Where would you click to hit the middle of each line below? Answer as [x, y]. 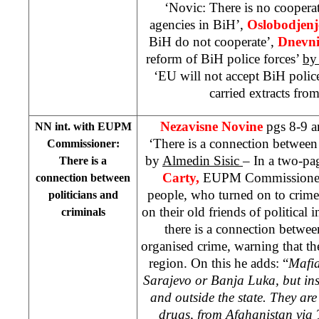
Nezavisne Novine [213, 126]
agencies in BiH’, [198, 24]
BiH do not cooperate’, [213, 41]
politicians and [83, 194]
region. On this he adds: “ [219, 263]
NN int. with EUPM [83, 126]
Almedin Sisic [203, 160]
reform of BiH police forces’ [224, 58]
